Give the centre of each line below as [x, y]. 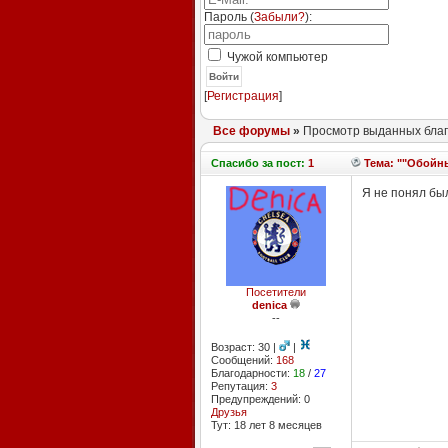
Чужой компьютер [275, 57]
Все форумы [251, 131]
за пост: [283, 163]
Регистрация [242, 96]
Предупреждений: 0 [260, 399]
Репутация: [240, 386]
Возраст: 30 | [244, 347]
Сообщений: [243, 360]
